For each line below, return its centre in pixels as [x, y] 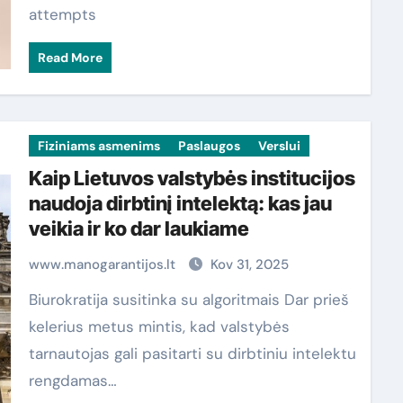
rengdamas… [72, 381]
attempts [62, 14]
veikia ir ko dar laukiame [139, 228]
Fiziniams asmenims [99, 146]
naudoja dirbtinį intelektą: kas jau [180, 203]
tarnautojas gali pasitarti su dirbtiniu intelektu [192, 354]
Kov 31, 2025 [249, 264]
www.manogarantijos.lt [103, 264]
